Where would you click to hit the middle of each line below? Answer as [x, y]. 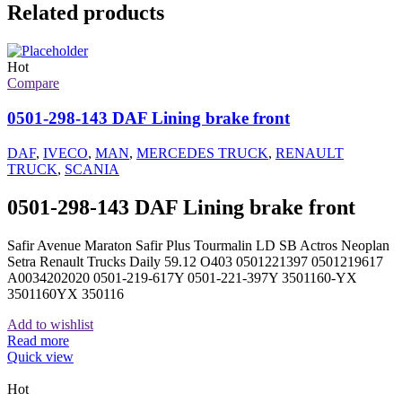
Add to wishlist [50, 324]
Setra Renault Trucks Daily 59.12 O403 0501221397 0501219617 [195, 261]
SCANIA [92, 169]
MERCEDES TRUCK [202, 153]
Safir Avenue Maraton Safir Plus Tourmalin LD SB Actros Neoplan [198, 245]
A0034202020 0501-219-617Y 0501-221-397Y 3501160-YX [182, 277]
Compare [33, 83]
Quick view [40, 356]
